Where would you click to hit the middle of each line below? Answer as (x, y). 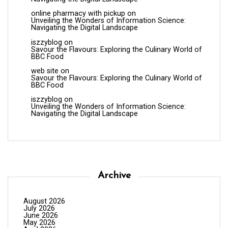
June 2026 (41, 215)
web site (45, 71)
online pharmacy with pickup (78, 14)
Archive (114, 176)
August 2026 (44, 201)
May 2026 (39, 222)
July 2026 (39, 208)
